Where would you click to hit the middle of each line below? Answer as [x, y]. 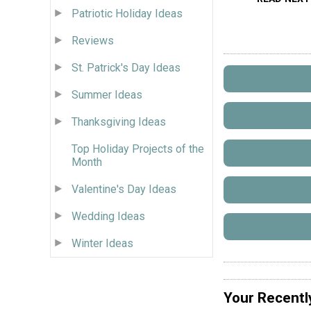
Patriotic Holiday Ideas [127, 13]
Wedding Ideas [108, 216]
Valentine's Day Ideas [124, 189]
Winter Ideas [102, 243]
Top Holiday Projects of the [138, 149]
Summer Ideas [107, 94]
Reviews [93, 40]
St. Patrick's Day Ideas [126, 67]
